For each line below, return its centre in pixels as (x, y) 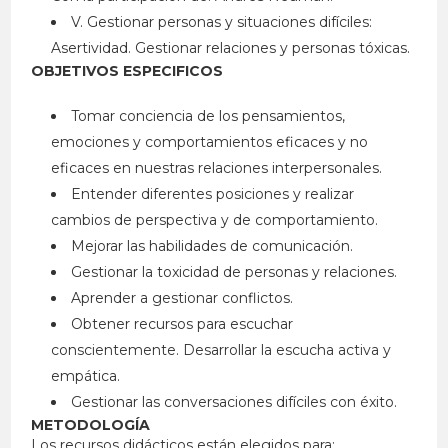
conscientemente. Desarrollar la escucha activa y (221, 350)
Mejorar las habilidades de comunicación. (212, 246)
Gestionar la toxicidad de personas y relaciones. (234, 272)
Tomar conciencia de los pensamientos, (208, 116)
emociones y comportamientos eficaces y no (210, 142)
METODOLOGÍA (91, 425)
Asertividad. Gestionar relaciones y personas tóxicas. (231, 48)
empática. (86, 376)
